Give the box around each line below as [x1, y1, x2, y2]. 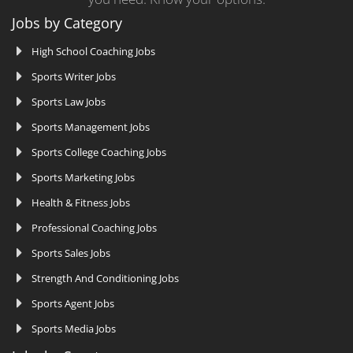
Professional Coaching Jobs [32, 221, 157, 236]
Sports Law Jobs [32, 95, 106, 110]
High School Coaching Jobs [32, 44, 155, 59]
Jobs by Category [12, 13, 122, 33]
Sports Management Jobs [32, 120, 150, 135]
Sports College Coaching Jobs [32, 145, 166, 160]
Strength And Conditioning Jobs [32, 271, 179, 286]
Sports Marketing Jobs [32, 170, 135, 185]
